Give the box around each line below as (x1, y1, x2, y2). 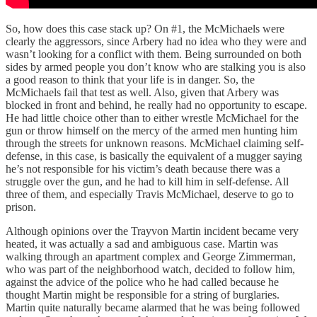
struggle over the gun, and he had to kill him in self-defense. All (6, 175, 289, 188)
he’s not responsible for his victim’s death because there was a (6, 162, 280, 175)
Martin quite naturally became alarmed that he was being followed (6, 301, 300, 313)
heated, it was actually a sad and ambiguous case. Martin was (6, 237, 278, 250)
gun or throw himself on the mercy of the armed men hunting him (6, 124, 297, 137)
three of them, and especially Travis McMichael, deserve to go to (6, 188, 294, 200)
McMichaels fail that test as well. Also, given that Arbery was (6, 86, 279, 98)
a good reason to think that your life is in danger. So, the (6, 73, 255, 86)
